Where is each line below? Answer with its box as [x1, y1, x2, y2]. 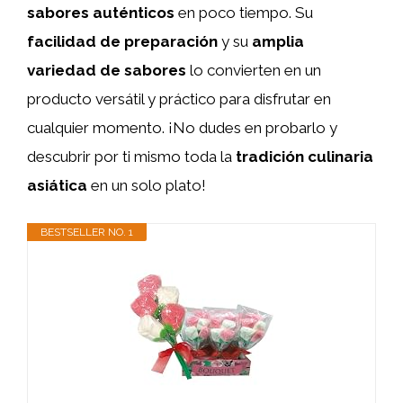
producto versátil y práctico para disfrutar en [27, 90, 331, 108]
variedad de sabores [27, 61, 186, 79]
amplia [252, 32, 304, 50]
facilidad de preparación [27, 32, 218, 50]
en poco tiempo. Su [175, 4, 313, 22]
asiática [27, 176, 87, 194]
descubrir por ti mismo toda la [27, 148, 236, 166]
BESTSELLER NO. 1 [40, 225, 133, 238]
